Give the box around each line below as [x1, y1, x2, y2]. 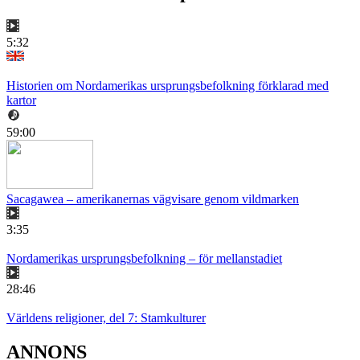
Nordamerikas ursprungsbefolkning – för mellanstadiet [6, 252, 282, 266]
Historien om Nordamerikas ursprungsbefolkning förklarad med [6, 79, 329, 93]
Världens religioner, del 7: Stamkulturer [6, 311, 206, 325]
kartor [6, 93, 36, 108]
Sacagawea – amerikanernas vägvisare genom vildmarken [6, 192, 299, 207]
